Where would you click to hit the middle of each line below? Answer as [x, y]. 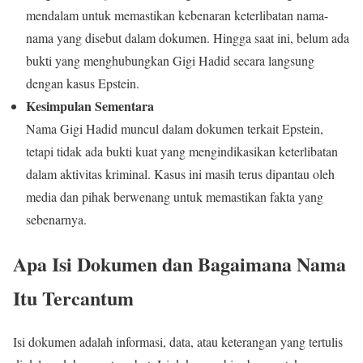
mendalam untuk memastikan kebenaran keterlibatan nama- [177, 15]
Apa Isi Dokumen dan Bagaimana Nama [179, 263]
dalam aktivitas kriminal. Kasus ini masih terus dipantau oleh [180, 173]
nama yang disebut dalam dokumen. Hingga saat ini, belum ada [188, 37]
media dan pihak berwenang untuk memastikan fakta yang [175, 196]
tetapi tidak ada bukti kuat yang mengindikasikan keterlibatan [182, 151]
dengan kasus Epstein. [83, 83]
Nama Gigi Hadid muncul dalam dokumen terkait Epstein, [175, 128]
